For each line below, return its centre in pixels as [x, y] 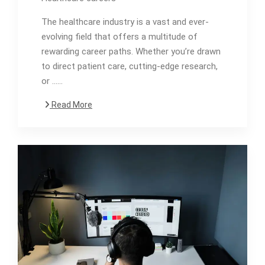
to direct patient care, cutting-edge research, [130, 66]
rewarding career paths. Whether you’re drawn [131, 51]
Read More [71, 104]
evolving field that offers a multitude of [119, 36]
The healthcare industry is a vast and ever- [125, 22]
